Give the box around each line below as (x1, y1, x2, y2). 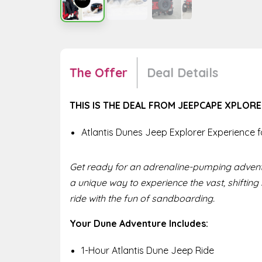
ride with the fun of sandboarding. (70, 192, 215, 204)
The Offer (70, 65, 127, 81)
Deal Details (147, 65, 218, 81)
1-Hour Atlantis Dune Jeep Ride (81, 244, 214, 256)
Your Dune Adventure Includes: (70, 217, 208, 229)
